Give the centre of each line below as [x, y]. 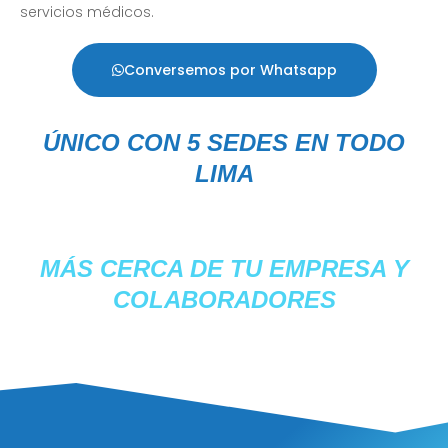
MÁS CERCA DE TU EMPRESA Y [224, 268]
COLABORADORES [224, 299]
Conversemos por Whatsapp [230, 69]
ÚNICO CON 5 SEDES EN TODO [224, 142]
